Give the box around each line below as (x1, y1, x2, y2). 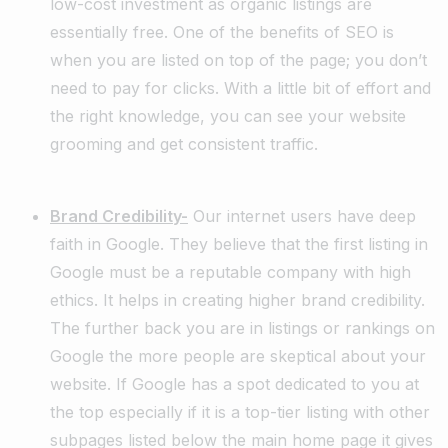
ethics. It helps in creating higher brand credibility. (50, 290, 425, 311)
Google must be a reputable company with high (50, 262, 411, 283)
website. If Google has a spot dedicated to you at (50, 374, 419, 395)
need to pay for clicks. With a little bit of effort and (50, 78, 431, 99)
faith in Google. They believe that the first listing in (50, 234, 428, 255)
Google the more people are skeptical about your (50, 346, 426, 367)
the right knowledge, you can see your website (50, 106, 406, 127)
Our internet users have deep (188, 206, 416, 227)
